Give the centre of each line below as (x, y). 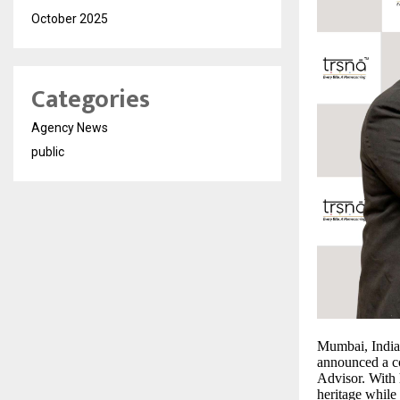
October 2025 (70, 19)
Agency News (70, 128)
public (48, 152)
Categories (91, 100)
